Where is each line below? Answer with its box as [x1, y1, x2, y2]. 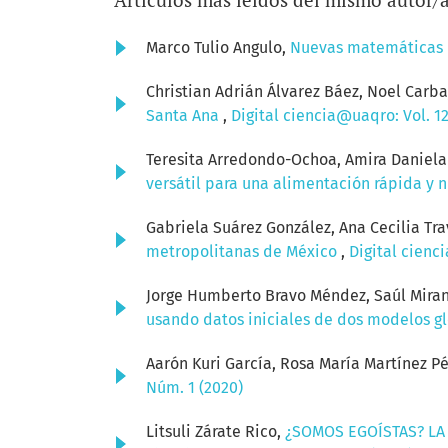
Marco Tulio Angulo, [146, 38, 290, 58]
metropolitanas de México [146, 242, 341, 262]
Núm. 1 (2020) [146, 378, 243, 398]
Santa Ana [146, 106, 223, 126]
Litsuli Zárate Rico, [146, 422, 285, 442]
